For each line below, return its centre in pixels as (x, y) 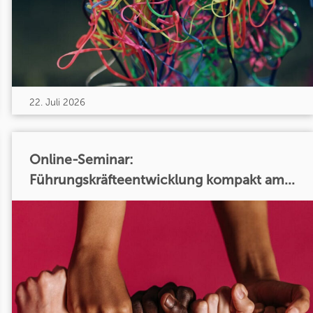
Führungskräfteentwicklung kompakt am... (162, 180)
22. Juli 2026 (57, 102)
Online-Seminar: (81, 160)
